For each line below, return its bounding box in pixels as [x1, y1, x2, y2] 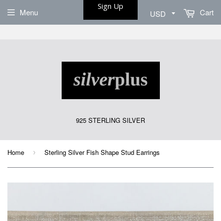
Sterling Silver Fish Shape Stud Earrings [44, 147, 160, 157]
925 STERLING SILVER [76, 115, 145, 125]
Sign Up [98, 1, 123, 11]
